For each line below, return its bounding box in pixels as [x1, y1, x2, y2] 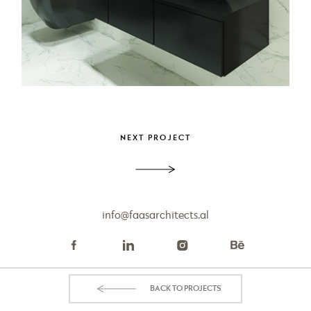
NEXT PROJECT [119, 134, 192, 142]
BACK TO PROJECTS [150, 285, 221, 292]
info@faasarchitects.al [102, 210, 209, 221]
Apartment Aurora [6, 105, 153, 123]
